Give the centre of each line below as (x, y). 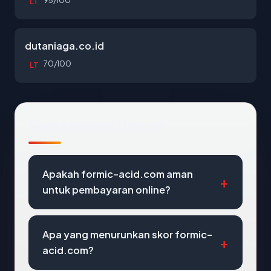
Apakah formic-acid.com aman (118, 174)
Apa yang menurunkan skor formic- (127, 234)
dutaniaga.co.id (64, 46)
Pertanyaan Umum (97, 125)
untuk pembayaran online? (106, 190)
